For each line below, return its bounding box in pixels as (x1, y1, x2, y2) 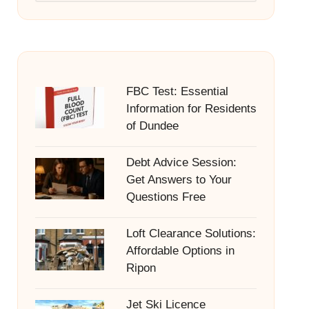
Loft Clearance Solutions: (126, 227, 256, 240)
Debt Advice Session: (126, 156, 237, 169)
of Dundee (126, 119, 179, 132)
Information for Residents (126, 102, 257, 115)
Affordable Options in (126, 244, 235, 257)
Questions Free (126, 190, 206, 203)
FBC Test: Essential (126, 85, 228, 98)
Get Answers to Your (126, 173, 232, 186)
